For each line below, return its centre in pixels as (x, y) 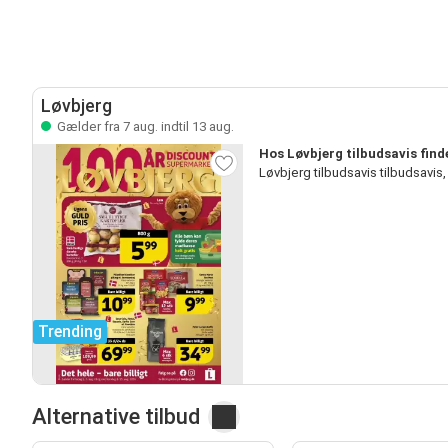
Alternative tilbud (116, 416)
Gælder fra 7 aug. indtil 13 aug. (144, 126)
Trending (70, 331)
